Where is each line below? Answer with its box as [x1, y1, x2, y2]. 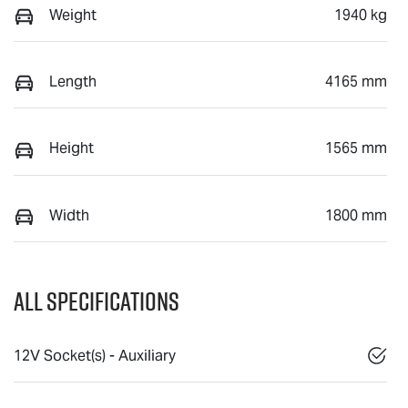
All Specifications [14, 282, 179, 319]
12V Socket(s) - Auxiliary [14, 345, 176, 365]
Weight [49, 5, 97, 25]
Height [49, 138, 94, 158]
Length [49, 71, 97, 91]
